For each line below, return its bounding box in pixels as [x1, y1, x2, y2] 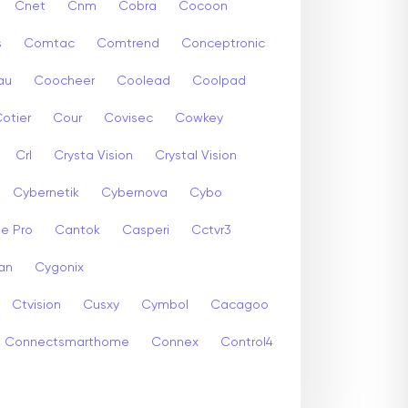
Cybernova [101, 186, 168, 199]
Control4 [220, 335, 273, 349]
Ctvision [12, 298, 61, 311]
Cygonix [35, 260, 84, 274]
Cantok [55, 223, 100, 237]
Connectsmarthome [5, 335, 129, 349]
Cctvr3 [191, 223, 231, 237]
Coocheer [34, 74, 95, 87]
